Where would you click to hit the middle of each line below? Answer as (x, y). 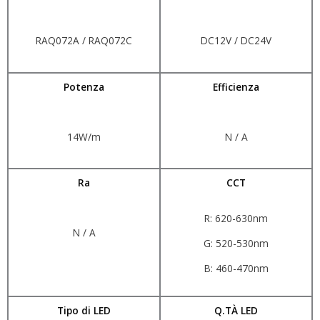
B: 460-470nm (236, 269)
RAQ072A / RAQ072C (84, 40)
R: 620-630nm (236, 219)
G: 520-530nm (236, 244)
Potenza (84, 86)
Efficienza (236, 86)
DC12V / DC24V (236, 40)
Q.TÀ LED (236, 311)
